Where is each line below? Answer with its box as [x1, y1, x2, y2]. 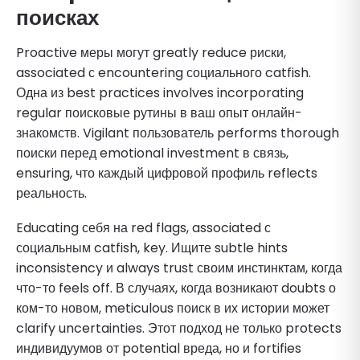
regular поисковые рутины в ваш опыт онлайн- [16, 103, 302, 122]
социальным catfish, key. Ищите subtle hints [16, 238, 288, 257]
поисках [16, 2, 99, 32]
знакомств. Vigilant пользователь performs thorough [16, 123, 339, 142]
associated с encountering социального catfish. [16, 63, 311, 82]
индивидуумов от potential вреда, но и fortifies [16, 338, 301, 358]
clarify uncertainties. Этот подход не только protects [16, 318, 342, 337]
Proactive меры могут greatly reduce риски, [16, 43, 286, 62]
